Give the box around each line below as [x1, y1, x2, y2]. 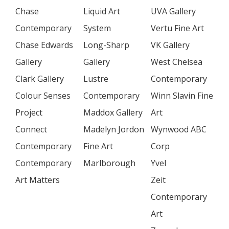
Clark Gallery [15, 73, 64, 84]
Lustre [83, 73, 108, 84]
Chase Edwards [15, 39, 73, 51]
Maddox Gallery [83, 107, 143, 118]
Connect [15, 124, 47, 135]
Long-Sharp [83, 39, 129, 51]
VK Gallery [151, 39, 190, 51]
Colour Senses [15, 90, 71, 101]
